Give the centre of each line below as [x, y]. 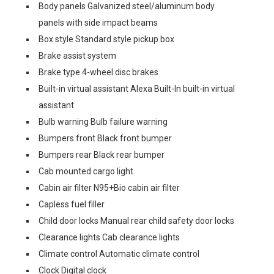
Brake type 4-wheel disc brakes [98, 72]
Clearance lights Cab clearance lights [109, 237]
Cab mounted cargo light [86, 171]
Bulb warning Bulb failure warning [103, 122]
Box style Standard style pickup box [106, 39]
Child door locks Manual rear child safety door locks [136, 221]
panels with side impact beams [98, 23]
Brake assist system [77, 56]
